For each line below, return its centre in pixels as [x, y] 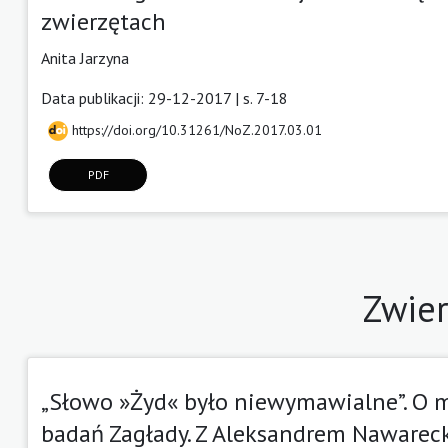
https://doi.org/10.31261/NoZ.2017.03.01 [195, 129]
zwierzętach [103, 21]
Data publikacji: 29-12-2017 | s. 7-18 [164, 97]
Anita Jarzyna [85, 57]
